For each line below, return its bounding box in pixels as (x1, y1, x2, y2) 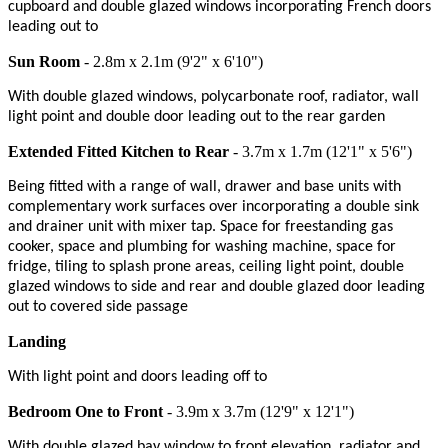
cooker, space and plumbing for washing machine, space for (8, 238, 396, 255)
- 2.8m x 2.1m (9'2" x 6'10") (80, 52, 263, 70)
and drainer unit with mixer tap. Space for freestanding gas (8, 218, 393, 235)
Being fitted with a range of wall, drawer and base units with (8, 178, 401, 195)
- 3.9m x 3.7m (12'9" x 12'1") (163, 402, 354, 420)
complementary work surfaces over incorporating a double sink (8, 198, 419, 215)
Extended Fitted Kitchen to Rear (8, 142, 229, 160)
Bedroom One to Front (8, 402, 163, 420)
